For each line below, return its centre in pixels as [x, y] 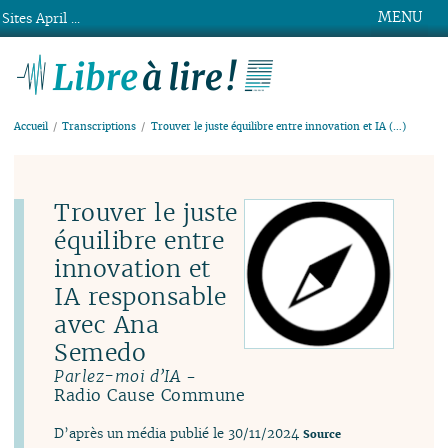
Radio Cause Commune [150, 394]
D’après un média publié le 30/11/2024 [177, 434]
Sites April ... [41, 18]
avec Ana [107, 324]
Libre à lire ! [349, 66]
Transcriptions [99, 127]
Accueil [31, 127]
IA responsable [140, 296]
